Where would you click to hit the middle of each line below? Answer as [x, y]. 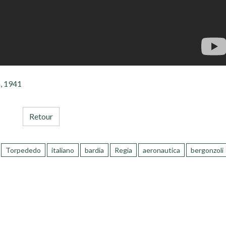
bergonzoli [207, 150]
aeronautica [162, 150]
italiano [63, 150]
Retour [41, 117]
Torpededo [23, 150]
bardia [95, 150]
